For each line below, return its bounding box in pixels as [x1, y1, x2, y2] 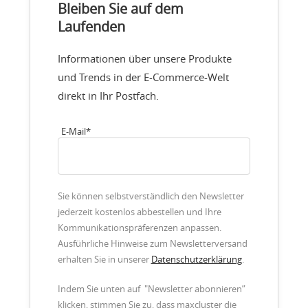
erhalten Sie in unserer [57, 253, 151, 265]
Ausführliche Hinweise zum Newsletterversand [57, 237, 247, 250]
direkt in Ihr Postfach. [57, 88, 159, 102]
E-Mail [60, 125, 86, 137]
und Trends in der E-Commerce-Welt [57, 69, 229, 84]
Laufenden [57, 16, 125, 36]
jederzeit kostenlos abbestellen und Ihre [57, 206, 221, 218]
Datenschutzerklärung [151, 253, 242, 265]
